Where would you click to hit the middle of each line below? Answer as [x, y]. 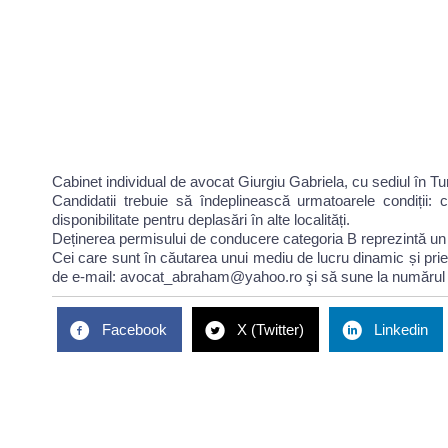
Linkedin [401, 329]
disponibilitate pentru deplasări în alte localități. [201, 219]
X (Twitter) [270, 329]
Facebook [134, 329]
